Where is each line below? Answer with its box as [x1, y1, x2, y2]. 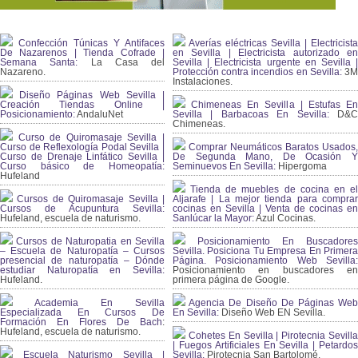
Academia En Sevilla [13, 297, 165, 308]
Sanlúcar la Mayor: [173, 213, 254, 224]
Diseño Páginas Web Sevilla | [13, 89, 165, 101]
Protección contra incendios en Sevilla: [173, 66, 342, 78]
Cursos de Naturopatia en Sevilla [13, 236, 165, 247]
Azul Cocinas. [254, 213, 316, 224]
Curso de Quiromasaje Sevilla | [13, 132, 165, 143]
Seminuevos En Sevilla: [173, 161, 276, 172]
